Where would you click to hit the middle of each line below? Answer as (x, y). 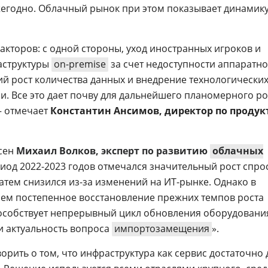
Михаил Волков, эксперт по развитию (113, 151)
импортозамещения (162, 229)
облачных (238, 151)
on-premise (80, 64)
